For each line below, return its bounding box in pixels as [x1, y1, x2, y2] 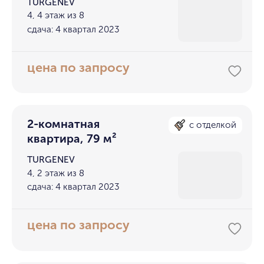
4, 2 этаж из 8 [27, 167, 85, 179]
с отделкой [189, 119, 237, 130]
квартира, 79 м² [27, 131, 117, 146]
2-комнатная [27, 117, 100, 131]
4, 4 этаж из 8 [27, 10, 85, 21]
